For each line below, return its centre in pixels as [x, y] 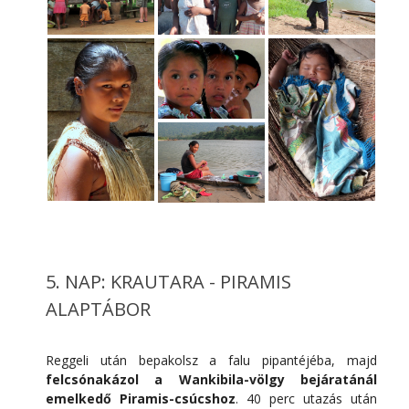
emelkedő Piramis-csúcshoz [141, 398]
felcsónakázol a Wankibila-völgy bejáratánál [211, 379]
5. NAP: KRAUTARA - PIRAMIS [168, 281]
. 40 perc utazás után [306, 398]
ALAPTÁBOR [98, 309]
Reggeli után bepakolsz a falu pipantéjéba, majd [211, 360]
